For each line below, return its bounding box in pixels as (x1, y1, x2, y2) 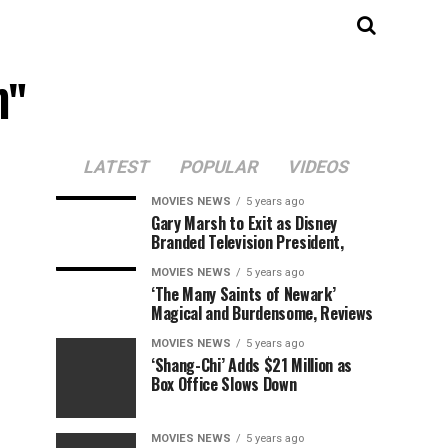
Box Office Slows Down (151, 372, 297, 396)
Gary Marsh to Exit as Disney (151, 211, 338, 235)
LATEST (80, 157, 153, 177)
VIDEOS (284, 157, 352, 177)
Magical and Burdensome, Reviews (151, 301, 374, 325)
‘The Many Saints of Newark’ (151, 282, 336, 306)
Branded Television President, (151, 230, 344, 254)
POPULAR (176, 157, 261, 177)
